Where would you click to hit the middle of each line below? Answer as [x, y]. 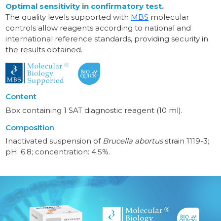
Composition [30, 127]
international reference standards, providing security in [107, 39]
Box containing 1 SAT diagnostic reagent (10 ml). [94, 110]
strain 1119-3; [186, 141]
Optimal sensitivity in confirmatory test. [85, 6]
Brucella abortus [133, 141]
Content [21, 97]
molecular [169, 17]
